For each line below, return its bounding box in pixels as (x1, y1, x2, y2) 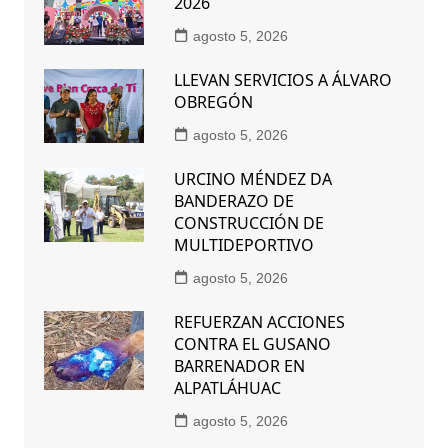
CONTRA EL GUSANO (173, 332, 331, 355)
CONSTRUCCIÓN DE (173, 211, 324, 234)
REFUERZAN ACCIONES (173, 310, 345, 333)
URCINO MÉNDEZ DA (173, 167, 332, 190)
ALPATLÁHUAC (173, 376, 281, 399)
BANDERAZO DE (173, 189, 294, 212)
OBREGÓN (173, 90, 253, 113)
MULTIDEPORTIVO (173, 233, 314, 256)
